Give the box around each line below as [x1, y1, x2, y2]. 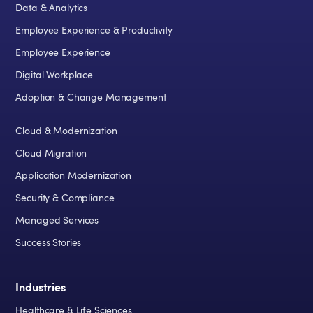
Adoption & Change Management [15, 92, 166, 103]
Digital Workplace [15, 69, 94, 81]
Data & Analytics [15, 2, 88, 14]
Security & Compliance [15, 192, 115, 204]
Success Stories [15, 237, 82, 249]
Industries [15, 281, 66, 294]
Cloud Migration [15, 147, 87, 159]
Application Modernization [15, 170, 131, 182]
